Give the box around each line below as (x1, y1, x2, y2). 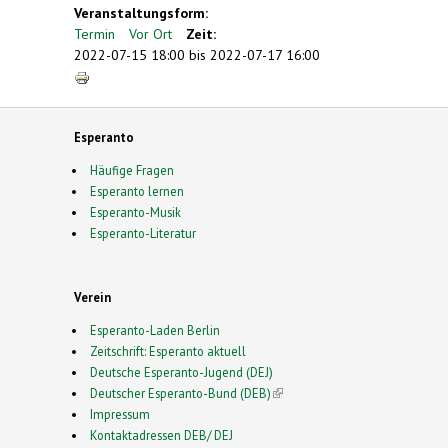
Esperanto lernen (89, 182, 184, 199)
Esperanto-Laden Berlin (89, 321, 220, 338)
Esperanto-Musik (89, 203, 181, 220)
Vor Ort (129, 24, 172, 43)
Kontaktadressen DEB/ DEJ (89, 426, 233, 443)
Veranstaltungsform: (74, 3, 212, 22)
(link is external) (270, 384, 359, 401)
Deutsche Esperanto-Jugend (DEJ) (89, 363, 273, 380)
